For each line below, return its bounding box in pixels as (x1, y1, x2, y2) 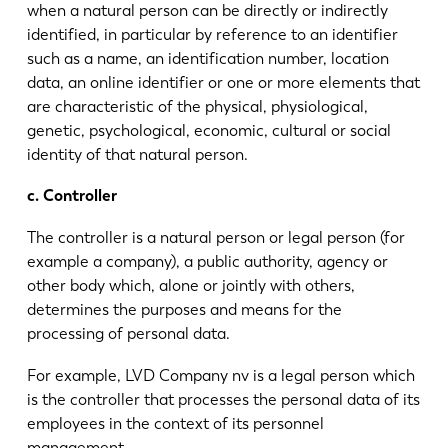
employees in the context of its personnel (26, 413, 324, 433)
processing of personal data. (26, 324, 230, 344)
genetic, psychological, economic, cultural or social (26, 120, 391, 140)
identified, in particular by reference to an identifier (26, 24, 398, 44)
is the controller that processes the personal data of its (26, 389, 420, 409)
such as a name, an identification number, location (26, 48, 389, 68)
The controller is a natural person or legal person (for (26, 228, 405, 248)
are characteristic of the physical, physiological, (26, 96, 368, 116)
